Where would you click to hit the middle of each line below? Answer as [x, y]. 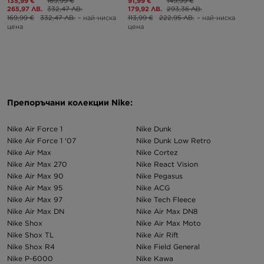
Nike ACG [153, 187]
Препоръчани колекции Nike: [70, 102]
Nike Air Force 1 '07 [42, 140]
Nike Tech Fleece [166, 199]
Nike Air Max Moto [169, 223]
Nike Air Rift [157, 235]
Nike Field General [168, 246]
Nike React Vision [167, 164]
